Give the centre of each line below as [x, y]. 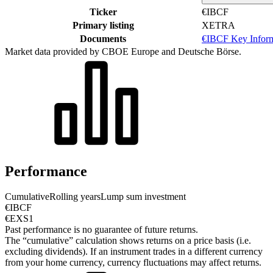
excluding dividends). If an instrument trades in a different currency [134, 252]
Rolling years [75, 197]
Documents [103, 38]
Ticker [103, 12]
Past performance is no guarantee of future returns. [101, 230]
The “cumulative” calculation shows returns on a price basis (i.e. [128, 241]
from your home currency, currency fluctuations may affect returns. [133, 263]
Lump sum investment [143, 197]
